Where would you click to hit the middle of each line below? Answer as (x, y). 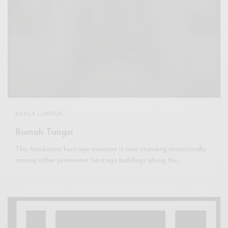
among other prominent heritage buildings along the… (99, 160)
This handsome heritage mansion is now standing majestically (111, 149)
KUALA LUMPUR (39, 114)
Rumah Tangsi (44, 132)
